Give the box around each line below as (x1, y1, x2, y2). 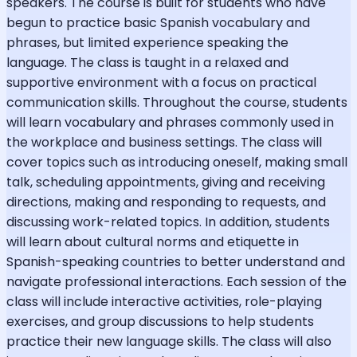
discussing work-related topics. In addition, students (6, 212, 330, 231)
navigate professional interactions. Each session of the (6, 272, 347, 291)
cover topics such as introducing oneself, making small (6, 152, 347, 171)
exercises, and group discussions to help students (6, 312, 314, 331)
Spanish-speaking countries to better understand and (6, 252, 345, 271)
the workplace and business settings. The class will (6, 132, 322, 151)
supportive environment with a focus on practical (6, 73, 316, 92)
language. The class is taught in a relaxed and (6, 53, 288, 72)
